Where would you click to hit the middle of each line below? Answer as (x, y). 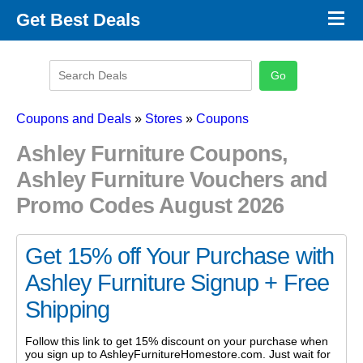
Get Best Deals (78, 20)
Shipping (68, 309)
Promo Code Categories (78, 75)
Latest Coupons (57, 99)
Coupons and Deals (74, 119)
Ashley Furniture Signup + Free (177, 282)
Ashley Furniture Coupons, (152, 154)
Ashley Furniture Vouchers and (172, 180)
